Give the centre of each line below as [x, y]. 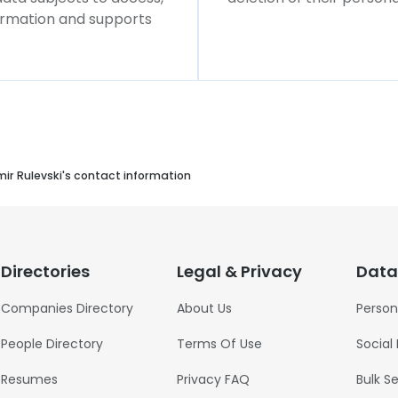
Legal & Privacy [239, 271]
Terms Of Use [219, 344]
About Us [204, 308]
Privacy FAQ [213, 379]
